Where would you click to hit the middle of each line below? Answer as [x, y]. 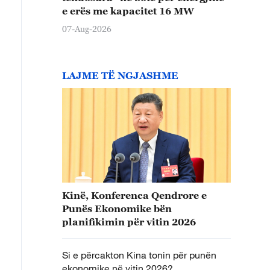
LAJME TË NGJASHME [120, 75]
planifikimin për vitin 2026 [130, 221]
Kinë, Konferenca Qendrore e [134, 195]
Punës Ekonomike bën [117, 208]
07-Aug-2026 [87, 28]
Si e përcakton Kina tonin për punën [139, 255]
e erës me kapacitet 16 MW [128, 11]
